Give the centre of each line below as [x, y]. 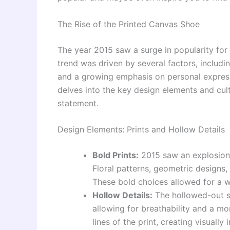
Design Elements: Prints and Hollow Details [141, 130]
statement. [78, 103]
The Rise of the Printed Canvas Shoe [129, 24]
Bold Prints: [116, 155]
